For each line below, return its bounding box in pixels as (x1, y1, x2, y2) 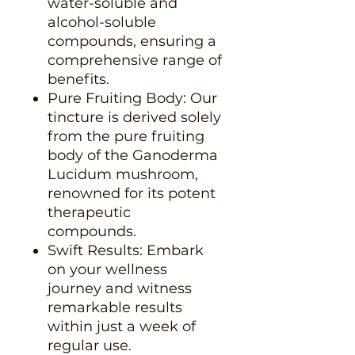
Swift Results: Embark (48, 241, 204, 259)
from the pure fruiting (48, 127, 204, 145)
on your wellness (48, 260, 167, 278)
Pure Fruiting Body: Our (48, 89, 217, 107)
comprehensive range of (48, 51, 222, 69)
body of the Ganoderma (48, 146, 218, 164)
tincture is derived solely (48, 108, 221, 126)
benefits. (48, 70, 109, 88)
